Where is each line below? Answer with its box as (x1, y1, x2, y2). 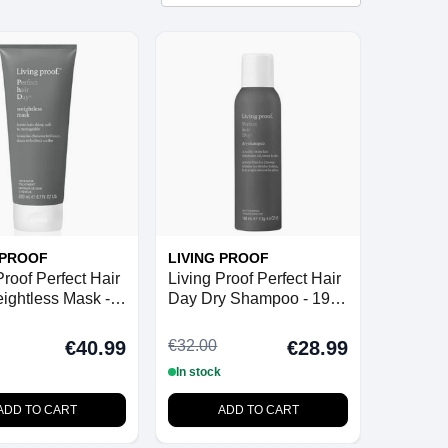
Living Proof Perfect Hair (168, 269, 342, 287)
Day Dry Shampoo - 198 (168, 289, 340, 307)
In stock (176, 364, 222, 379)
